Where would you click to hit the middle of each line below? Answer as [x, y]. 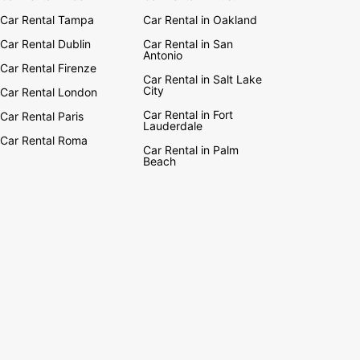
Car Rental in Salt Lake [203, 79]
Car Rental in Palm [191, 149]
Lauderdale [173, 125]
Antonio [163, 55]
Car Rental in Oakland [200, 19]
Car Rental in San [188, 43]
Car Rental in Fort [188, 114]
